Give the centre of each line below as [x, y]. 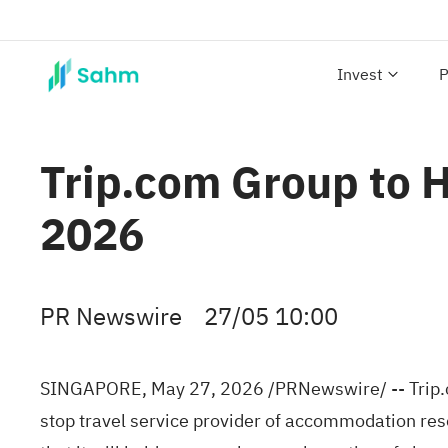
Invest [360, 75]
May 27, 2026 [207, 388]
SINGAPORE [91, 388]
